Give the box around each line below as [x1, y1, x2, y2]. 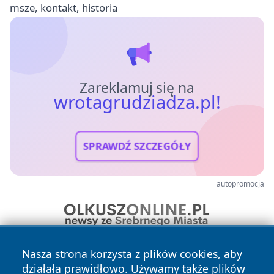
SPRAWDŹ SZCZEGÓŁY [83, 139, 191, 154]
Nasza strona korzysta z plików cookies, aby [22, 246, 242, 261]
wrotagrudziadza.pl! [53, 90, 221, 115]
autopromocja [217, 179, 264, 190]
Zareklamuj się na [79, 78, 195, 98]
